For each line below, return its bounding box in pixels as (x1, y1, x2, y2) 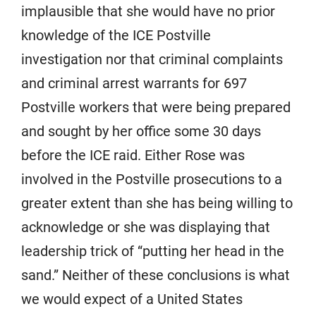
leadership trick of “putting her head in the (21, 243, 284, 260)
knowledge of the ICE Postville (21, 27, 211, 44)
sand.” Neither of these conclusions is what (21, 267, 290, 284)
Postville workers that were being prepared (21, 99, 291, 116)
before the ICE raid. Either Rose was (21, 147, 245, 164)
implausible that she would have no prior (21, 3, 275, 20)
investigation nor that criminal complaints (21, 51, 283, 68)
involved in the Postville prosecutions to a (21, 171, 282, 188)
